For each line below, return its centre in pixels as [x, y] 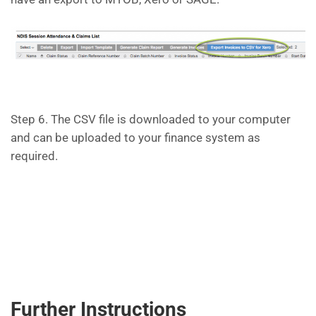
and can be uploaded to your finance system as [135, 138]
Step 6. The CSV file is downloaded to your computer [151, 120]
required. [34, 156]
